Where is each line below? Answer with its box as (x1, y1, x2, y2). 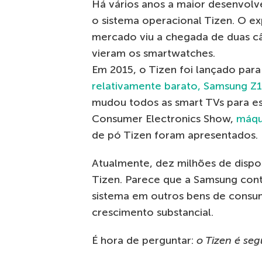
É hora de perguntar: (92, 234, 196, 247)
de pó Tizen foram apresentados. (92, 129, 258, 142)
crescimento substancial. (92, 206, 213, 219)
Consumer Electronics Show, (92, 112, 236, 126)
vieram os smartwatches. (92, 47, 215, 60)
